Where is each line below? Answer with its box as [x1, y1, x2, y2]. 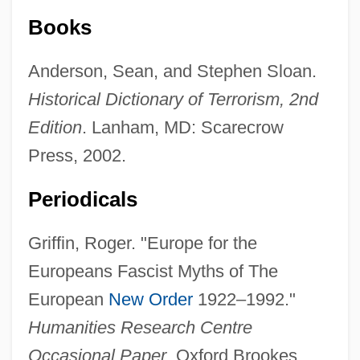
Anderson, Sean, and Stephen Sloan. [27, 61, 317, 82]
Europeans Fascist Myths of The [27, 261, 278, 282]
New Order [108, 289, 193, 310]
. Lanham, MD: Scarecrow [81, 117, 284, 138]
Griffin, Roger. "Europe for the [27, 233, 257, 254]
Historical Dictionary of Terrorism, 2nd [27, 89, 318, 110]
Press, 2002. [27, 145, 126, 166]
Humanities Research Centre [27, 317, 252, 338]
